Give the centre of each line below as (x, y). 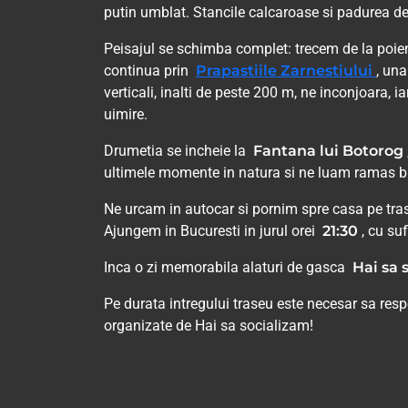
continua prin (150, 71)
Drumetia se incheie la (178, 151)
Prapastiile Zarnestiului (286, 71)
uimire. (126, 115)
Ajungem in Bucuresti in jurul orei (213, 231)
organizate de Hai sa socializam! (209, 326)
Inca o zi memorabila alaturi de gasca (228, 268)
